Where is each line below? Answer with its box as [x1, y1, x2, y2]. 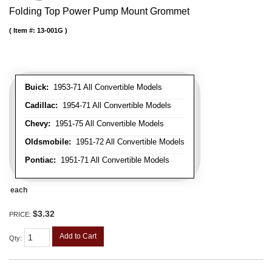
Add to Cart [59, 232, 97, 241]
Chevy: [25, 119, 50, 129]
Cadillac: [25, 101, 58, 110]
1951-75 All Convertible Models [50, 119, 164, 129]
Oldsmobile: [25, 137, 71, 147]
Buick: [25, 83, 49, 92]
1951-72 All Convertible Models [71, 137, 185, 147]
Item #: [13, 27, 37, 35]
